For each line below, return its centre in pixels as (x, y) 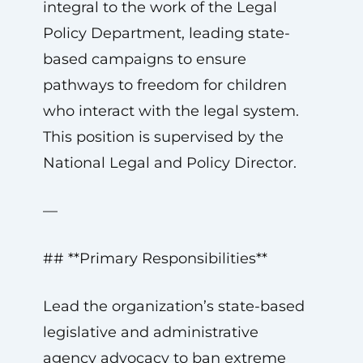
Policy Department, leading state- (166, 33)
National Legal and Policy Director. (169, 163)
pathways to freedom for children (164, 85)
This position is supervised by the (163, 137)
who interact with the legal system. (171, 111)
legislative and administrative (150, 332)
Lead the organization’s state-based (173, 306)
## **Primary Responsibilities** (155, 258)
